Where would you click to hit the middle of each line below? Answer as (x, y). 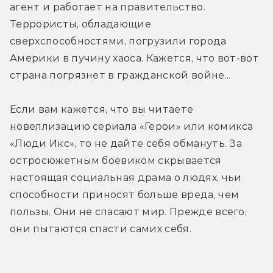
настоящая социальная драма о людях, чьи (126, 178)
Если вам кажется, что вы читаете (102, 109)
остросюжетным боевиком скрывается (116, 161)
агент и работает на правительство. (108, 7)
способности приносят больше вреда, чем (125, 195)
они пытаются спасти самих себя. (101, 229)
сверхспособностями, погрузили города (118, 41)
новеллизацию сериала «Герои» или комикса (132, 126)
